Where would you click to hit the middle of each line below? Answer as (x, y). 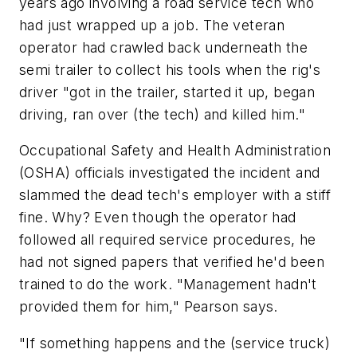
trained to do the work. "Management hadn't (168, 284)
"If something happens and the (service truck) (175, 343)
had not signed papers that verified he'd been (172, 262)
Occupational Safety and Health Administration (175, 151)
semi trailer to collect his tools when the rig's (170, 69)
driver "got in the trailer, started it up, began (167, 92)
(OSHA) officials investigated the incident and (170, 173)
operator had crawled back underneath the (163, 47)
